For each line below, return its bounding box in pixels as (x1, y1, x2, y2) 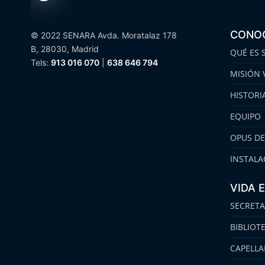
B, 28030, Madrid (31, 44, 99, 54)
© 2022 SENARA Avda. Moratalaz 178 (31, 30, 177, 41)
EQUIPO (230, 111, 261, 122)
